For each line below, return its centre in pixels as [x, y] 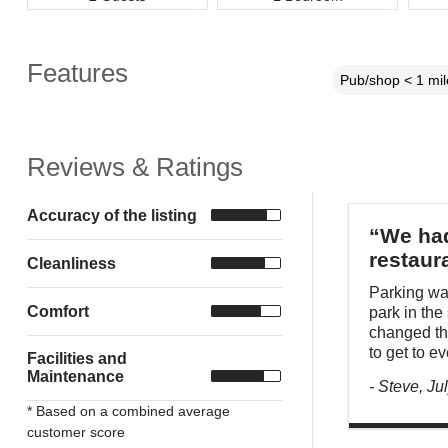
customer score [75, 432]
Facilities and [76, 358]
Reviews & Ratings [134, 166]
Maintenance [75, 376]
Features [77, 72]
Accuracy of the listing [111, 215]
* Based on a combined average [128, 411]
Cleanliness [71, 263]
